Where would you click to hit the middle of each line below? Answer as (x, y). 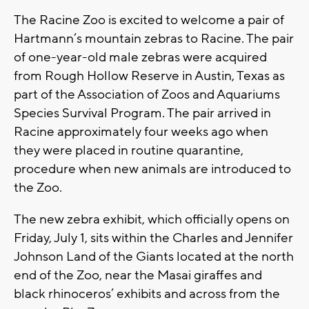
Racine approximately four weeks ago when (141, 132)
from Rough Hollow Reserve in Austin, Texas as (149, 76)
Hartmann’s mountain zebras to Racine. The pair (154, 39)
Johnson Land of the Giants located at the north (154, 257)
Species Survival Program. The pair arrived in (142, 113)
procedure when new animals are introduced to (152, 169)
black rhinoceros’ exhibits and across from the (147, 294)
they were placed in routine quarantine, (129, 151)
